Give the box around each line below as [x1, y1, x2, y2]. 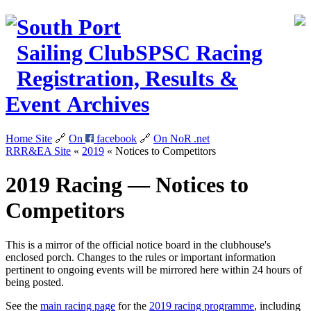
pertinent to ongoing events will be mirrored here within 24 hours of [6, 263, 302, 276]
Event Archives [6, 92, 149, 117]
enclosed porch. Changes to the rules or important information [6, 251, 276, 263]
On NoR [153, 132, 192, 144]
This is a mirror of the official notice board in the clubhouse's [6, 238, 271, 251]
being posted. [6, 276, 64, 288]
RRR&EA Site [6, 144, 71, 157]
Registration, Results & [17, 66, 238, 92]
